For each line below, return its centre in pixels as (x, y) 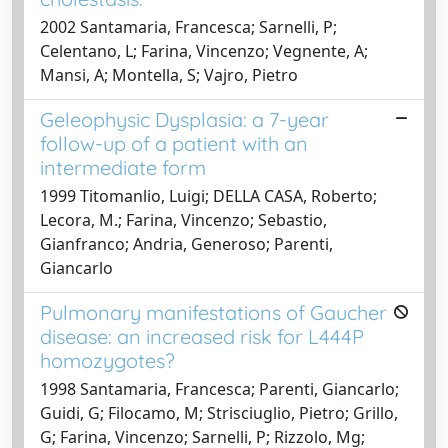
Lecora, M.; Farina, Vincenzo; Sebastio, (183, 219)
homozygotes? (107, 360)
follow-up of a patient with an (174, 143)
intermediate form (123, 167)
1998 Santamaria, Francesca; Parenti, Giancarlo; (219, 388)
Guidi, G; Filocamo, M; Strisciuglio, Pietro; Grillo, (219, 412)
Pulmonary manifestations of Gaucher (213, 312)
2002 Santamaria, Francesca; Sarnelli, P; (188, 26)
